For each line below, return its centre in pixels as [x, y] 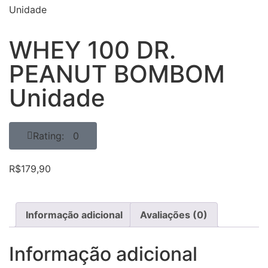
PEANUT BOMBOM [117, 74]
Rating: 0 [56, 136]
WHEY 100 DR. [92, 50]
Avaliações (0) [174, 215]
